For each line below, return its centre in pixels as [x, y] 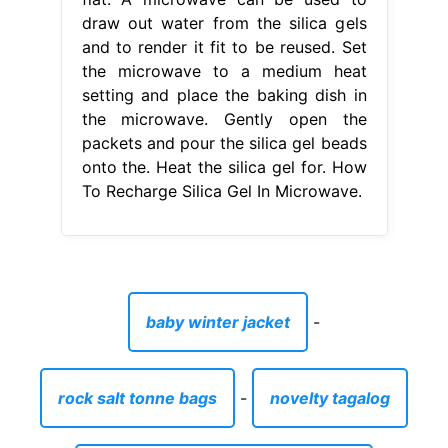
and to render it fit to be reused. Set [224, 47]
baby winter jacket [218, 322]
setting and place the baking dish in [224, 95]
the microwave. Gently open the [224, 119]
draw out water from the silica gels [224, 23]
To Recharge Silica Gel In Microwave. [221, 191]
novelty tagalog [330, 398]
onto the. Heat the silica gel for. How [224, 167]
